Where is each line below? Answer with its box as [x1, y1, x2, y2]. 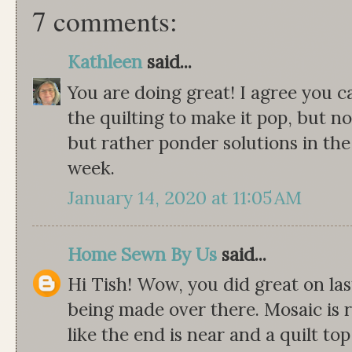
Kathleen [68, 50, 142, 74]
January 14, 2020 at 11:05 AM [68, 186, 302, 210]
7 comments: [32, 2, 178, 40]
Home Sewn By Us [68, 242, 217, 266]
